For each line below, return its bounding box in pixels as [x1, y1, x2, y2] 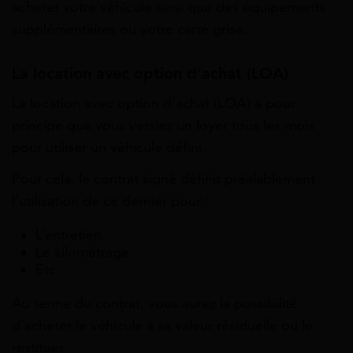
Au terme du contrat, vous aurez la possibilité [12, 294, 298, 312]
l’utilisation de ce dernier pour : [12, 191, 209, 210]
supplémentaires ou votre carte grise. [12, 20, 247, 39]
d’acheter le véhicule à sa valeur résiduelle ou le [12, 316, 313, 334]
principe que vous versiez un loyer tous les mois [12, 117, 314, 135]
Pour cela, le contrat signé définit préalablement [12, 169, 315, 188]
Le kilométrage [35, 243, 129, 261]
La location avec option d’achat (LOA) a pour [12, 95, 295, 113]
